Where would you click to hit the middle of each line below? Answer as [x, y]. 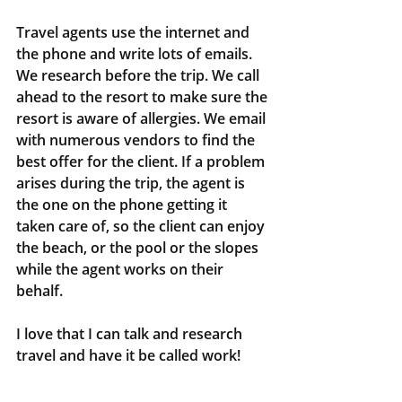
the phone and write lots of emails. [136, 54]
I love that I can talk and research [131, 334]
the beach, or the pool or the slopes [139, 248]
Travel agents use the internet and [135, 33]
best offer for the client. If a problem [142, 162]
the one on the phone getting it [123, 205]
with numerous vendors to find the [137, 140]
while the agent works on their [122, 270]
